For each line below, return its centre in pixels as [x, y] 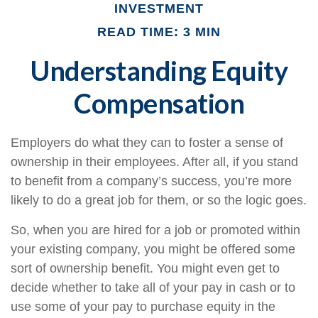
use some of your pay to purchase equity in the [143, 307]
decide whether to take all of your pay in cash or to [153, 287]
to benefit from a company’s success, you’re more [151, 181]
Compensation [159, 103]
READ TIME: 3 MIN [159, 32]
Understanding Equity [159, 70]
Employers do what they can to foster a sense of [147, 143]
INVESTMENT [159, 9]
